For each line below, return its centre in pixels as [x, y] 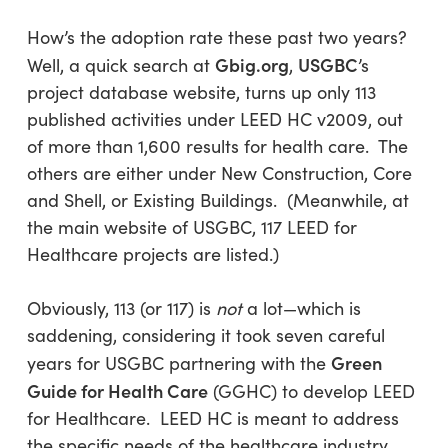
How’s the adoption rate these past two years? [221, 37]
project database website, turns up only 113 [201, 92]
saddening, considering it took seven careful [205, 335]
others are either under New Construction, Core [219, 173]
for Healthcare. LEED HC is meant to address [212, 418]
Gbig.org [251, 64]
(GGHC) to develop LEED [311, 391]
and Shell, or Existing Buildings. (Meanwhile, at [217, 200]
